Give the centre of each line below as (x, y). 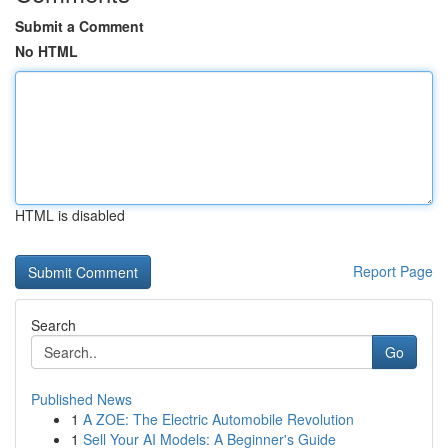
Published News (81, 399)
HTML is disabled (70, 215)
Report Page (393, 271)
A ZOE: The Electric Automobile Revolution (218, 419)
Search (53, 325)
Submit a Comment (79, 26)
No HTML (46, 51)
